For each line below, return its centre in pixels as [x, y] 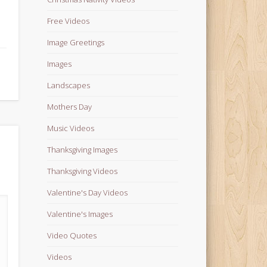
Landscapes [69, 85]
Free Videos [69, 21]
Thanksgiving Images [83, 149]
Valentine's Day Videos [88, 192]
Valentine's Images [80, 214]
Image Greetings [76, 42]
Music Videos [71, 128]
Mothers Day [70, 106]
